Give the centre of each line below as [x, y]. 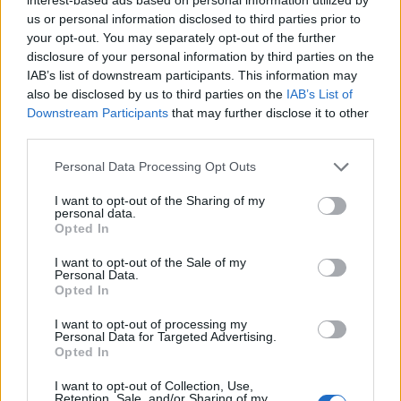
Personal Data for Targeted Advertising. [166, 336]
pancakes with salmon [85, 213]
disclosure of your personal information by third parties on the [200, 56]
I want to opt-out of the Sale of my [150, 262]
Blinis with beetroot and [286, 198]
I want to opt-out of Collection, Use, [154, 385]
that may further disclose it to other [269, 112]
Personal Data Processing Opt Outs [155, 166]
